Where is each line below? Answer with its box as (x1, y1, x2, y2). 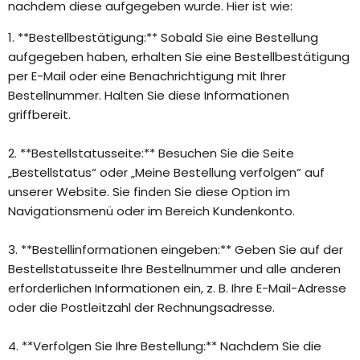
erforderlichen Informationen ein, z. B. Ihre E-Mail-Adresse (8, 280, 346, 297)
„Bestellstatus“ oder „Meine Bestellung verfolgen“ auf (8, 164, 325, 182)
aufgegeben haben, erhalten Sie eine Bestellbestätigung (8, 48, 350, 66)
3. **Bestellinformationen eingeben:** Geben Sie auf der (8, 241, 343, 259)
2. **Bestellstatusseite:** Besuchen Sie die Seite (8, 145, 294, 162)
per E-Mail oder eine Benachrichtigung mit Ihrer (8, 67, 286, 85)
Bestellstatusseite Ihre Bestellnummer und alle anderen (8, 260, 341, 278)
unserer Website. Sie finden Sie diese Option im (8, 183, 290, 201)
